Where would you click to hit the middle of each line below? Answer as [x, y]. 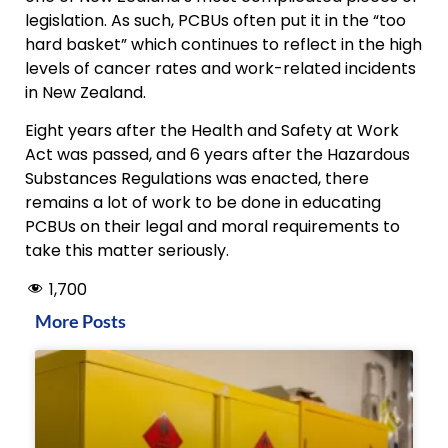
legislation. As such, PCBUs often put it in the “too [215, 20]
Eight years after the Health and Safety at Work [212, 131]
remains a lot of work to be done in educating [203, 203]
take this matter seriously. [127, 251]
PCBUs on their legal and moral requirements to [212, 227]
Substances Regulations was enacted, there [197, 179]
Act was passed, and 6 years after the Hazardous [217, 155]
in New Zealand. [89, 92]
